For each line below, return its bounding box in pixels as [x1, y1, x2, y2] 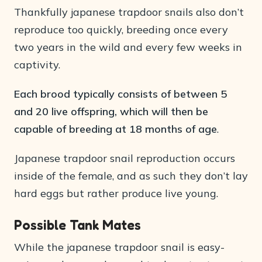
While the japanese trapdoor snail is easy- [14, 240, 225, 254]
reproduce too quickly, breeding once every [14, 23, 228, 36]
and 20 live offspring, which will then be [14, 105, 208, 118]
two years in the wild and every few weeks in [14, 40, 242, 54]
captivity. [14, 58, 60, 71]
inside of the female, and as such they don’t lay [14, 169, 248, 182]
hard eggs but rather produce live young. [14, 187, 218, 200]
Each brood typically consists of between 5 [14, 87, 227, 101]
